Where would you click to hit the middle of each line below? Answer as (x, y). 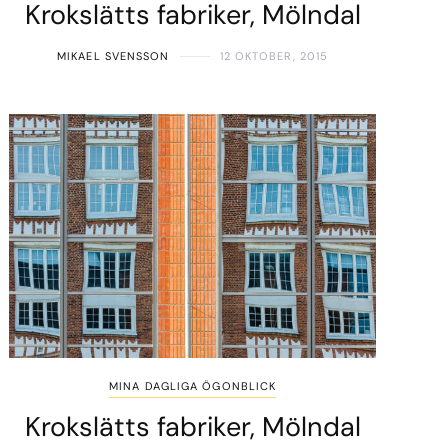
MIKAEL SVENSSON (113, 56)
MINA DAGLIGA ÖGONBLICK (193, 386)
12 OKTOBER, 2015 (274, 56)
